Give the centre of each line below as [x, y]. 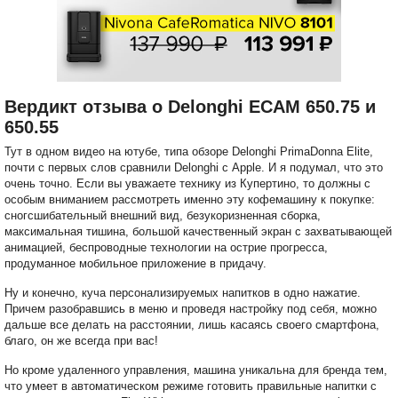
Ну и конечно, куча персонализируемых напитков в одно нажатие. [183, 292]
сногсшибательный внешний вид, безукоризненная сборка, [163, 215]
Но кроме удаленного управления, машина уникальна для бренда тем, [196, 370]
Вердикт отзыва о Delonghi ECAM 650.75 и [190, 106]
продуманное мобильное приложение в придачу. [135, 263]
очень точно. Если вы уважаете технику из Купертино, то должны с [187, 183]
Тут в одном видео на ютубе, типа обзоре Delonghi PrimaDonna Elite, [189, 151]
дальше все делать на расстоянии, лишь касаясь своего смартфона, [192, 324]
